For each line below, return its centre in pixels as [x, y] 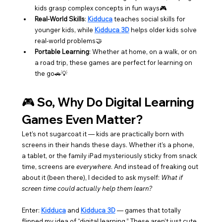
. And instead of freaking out [155, 166]
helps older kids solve [164, 29]
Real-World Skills [59, 19]
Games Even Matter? [82, 119]
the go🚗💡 [51, 73]
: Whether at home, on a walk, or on [143, 51]
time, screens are [49, 166]
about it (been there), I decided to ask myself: [91, 177]
